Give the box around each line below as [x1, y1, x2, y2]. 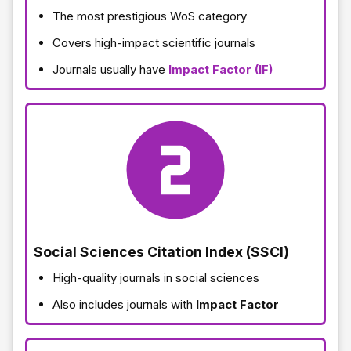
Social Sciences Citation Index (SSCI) [34, 243, 289, 260]
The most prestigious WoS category [52, 8, 247, 24]
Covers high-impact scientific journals [52, 34, 255, 50]
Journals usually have [52, 61, 168, 77]
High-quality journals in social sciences [52, 270, 259, 285]
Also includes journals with [52, 296, 196, 312]
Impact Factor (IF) [168, 61, 273, 77]
